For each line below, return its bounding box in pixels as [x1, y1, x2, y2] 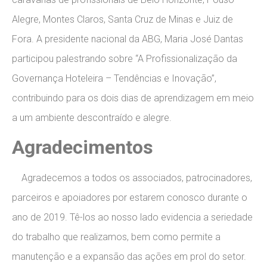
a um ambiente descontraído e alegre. [12, 111, 172, 123]
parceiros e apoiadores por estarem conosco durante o [12, 192, 247, 204]
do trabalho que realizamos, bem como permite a [12, 231, 221, 243]
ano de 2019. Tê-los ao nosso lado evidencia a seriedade [12, 212, 253, 223]
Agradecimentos [12, 136, 153, 159]
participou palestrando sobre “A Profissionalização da [12, 52, 237, 64]
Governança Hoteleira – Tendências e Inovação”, [12, 72, 216, 84]
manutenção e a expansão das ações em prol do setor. [12, 251, 246, 263]
